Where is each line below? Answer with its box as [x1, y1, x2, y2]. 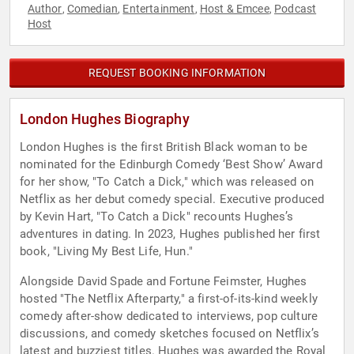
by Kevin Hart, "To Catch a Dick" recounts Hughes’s [20, 209, 294, 224]
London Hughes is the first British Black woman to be [20, 140, 307, 155]
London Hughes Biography [20, 111, 190, 128]
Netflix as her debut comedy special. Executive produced [20, 192, 325, 207]
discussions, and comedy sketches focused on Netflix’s [20, 326, 319, 341]
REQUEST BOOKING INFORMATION [88, 66, 266, 80]
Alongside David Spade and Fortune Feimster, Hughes [20, 274, 307, 289]
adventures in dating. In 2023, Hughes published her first [20, 227, 321, 242]
